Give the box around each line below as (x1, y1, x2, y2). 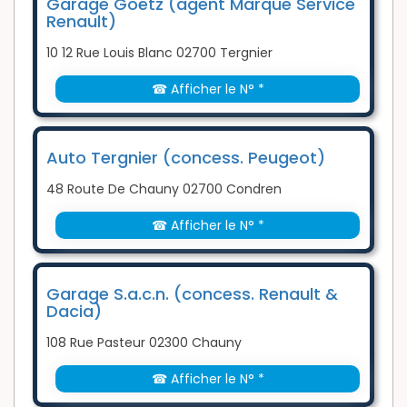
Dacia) (46, 300, 102, 323)
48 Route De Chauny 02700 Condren (46, 180, 282, 199)
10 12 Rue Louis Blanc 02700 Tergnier (46, 44, 273, 63)
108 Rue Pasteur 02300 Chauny (46, 333, 242, 352)
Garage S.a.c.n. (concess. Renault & (46, 283, 338, 306)
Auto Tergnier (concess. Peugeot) (46, 146, 325, 170)
